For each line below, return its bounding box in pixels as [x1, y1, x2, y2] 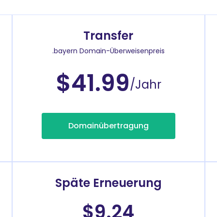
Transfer [83, 27, 134, 44]
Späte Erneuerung [55, 174, 162, 191]
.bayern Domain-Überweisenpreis [52, 46, 165, 56]
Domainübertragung [68, 120, 149, 131]
